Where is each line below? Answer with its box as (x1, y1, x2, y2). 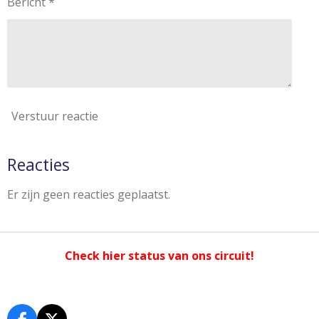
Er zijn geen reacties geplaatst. (7, 186, 170, 202)
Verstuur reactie (11, 108, 98, 125)
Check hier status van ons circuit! (65, 247, 254, 263)
